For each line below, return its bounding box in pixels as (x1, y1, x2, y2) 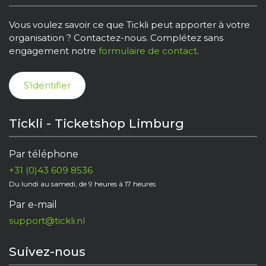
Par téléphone (9, 148, 78, 160)
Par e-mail (9, 199, 57, 211)
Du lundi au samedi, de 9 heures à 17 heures (9, 179, 156, 189)
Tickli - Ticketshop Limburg (9, 116, 184, 131)
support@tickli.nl (9, 215, 85, 227)
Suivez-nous (9, 244, 85, 259)
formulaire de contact (99, 45, 197, 56)
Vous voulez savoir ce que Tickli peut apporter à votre (9, 18, 250, 30)
